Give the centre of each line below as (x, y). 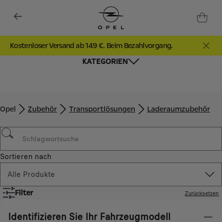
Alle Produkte (31, 174)
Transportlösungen (102, 109)
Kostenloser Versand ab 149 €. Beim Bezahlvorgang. (91, 45)
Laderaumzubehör (179, 109)
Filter (24, 193)
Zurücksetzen (202, 193)
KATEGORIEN (105, 61)
